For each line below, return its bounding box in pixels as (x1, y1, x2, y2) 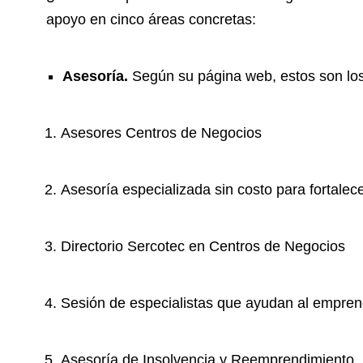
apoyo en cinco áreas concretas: (46, 11, 256, 28)
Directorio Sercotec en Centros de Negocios (61, 238, 345, 255)
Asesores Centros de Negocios (61, 125, 262, 142)
